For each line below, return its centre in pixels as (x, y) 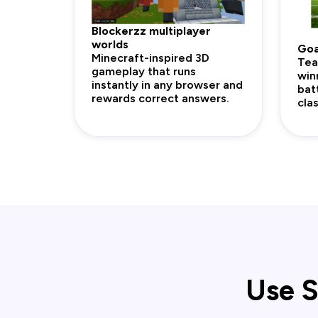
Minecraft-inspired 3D (150, 57)
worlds (110, 44)
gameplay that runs (144, 71)
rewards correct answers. (160, 98)
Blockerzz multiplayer (151, 31)
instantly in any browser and (167, 84)
